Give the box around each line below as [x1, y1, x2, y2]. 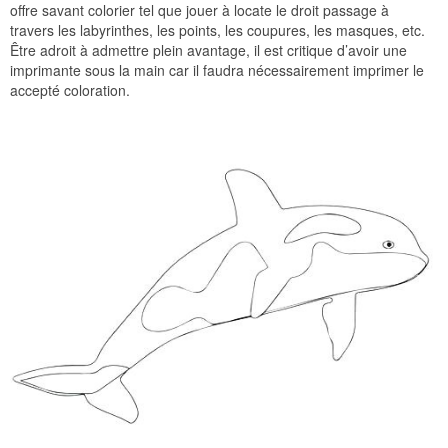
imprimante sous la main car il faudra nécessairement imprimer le [10, 59, 424, 80]
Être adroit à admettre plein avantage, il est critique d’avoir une [10, 39, 407, 60]
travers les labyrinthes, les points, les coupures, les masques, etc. [10, 19, 425, 40]
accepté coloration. [10, 79, 130, 100]
